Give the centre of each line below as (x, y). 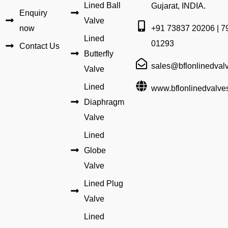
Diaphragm (104, 102)
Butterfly (99, 53)
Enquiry (33, 12)
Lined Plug (104, 183)
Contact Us (39, 46)
